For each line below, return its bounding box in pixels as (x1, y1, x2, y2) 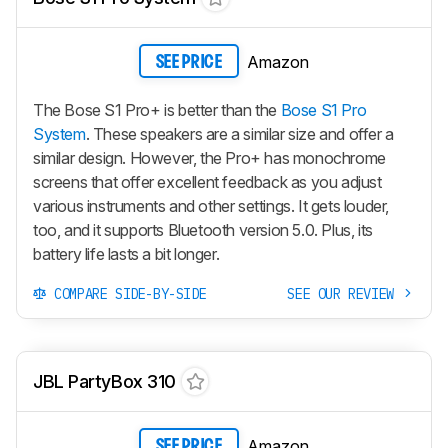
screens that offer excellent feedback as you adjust (33, 171, 382, 192)
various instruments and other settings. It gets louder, (33, 195, 390, 216)
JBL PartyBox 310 (33, 370, 176, 392)
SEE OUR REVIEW (287, 284, 402, 303)
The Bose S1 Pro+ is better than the (33, 99, 281, 120)
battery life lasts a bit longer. (33, 243, 220, 264)
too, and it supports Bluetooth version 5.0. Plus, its (33, 219, 373, 240)
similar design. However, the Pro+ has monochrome (33, 147, 386, 168)
